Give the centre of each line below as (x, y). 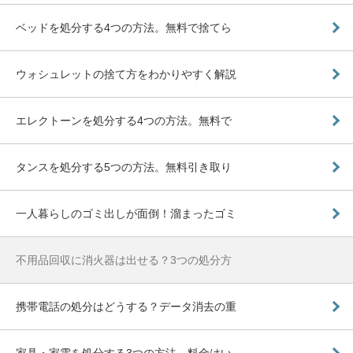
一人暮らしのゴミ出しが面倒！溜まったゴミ (126, 213)
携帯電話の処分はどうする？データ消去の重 (126, 306)
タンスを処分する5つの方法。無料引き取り (124, 167)
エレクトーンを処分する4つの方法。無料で (124, 120)
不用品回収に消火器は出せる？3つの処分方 (124, 260)
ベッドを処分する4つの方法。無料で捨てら (124, 27)
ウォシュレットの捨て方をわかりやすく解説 (126, 74)
